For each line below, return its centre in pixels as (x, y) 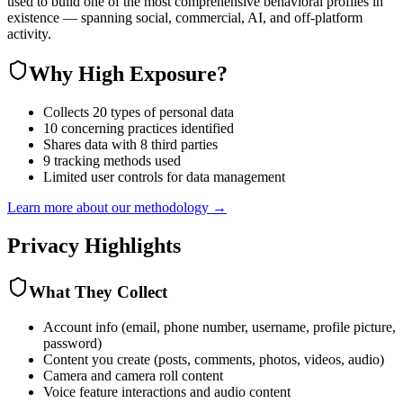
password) (72, 343)
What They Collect (98, 292)
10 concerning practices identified (139, 129)
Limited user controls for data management (164, 177)
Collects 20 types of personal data (139, 112)
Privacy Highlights (94, 246)
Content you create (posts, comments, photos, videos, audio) (214, 359)
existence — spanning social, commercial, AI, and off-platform (185, 17)
